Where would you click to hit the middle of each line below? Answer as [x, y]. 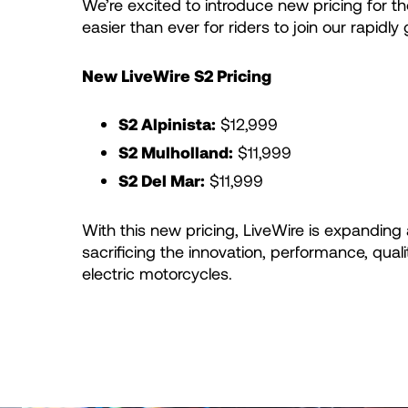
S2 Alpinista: [167, 124]
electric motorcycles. [157, 274]
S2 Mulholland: [175, 153]
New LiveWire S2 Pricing [176, 76]
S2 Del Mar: [161, 181]
